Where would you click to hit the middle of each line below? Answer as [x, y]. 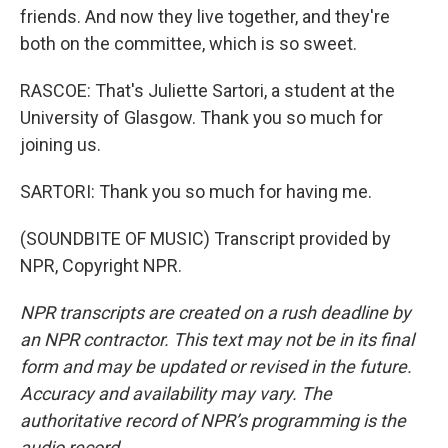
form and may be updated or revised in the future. [216, 366]
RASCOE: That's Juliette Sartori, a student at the [207, 90]
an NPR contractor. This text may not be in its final [217, 339]
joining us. [60, 144]
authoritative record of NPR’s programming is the [213, 420]
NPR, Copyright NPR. [101, 265]
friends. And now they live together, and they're [205, 16]
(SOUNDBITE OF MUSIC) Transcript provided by [205, 238]
